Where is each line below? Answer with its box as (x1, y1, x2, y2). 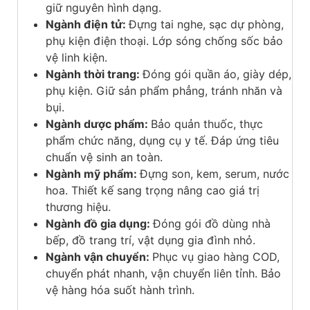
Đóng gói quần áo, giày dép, (143, 66, 291, 81)
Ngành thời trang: (46, 66, 143, 81)
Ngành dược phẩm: (46, 116, 151, 131)
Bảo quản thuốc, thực (151, 116, 263, 131)
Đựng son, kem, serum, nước (140, 166, 289, 181)
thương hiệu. (46, 199, 111, 214)
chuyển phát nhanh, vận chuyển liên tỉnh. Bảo (46, 266, 281, 280)
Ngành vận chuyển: (46, 249, 152, 264)
